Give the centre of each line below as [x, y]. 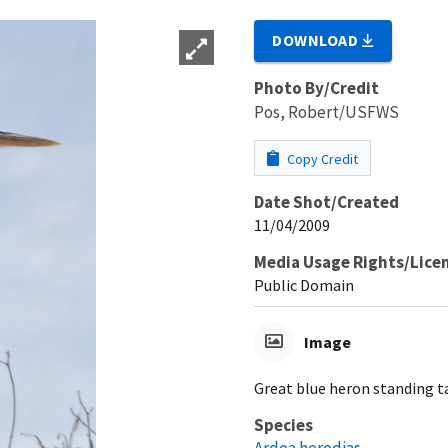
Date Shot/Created [326, 201]
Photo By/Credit [316, 87]
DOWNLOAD [317, 39]
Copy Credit [321, 158]
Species [283, 424]
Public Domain [304, 284]
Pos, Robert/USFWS [326, 111]
